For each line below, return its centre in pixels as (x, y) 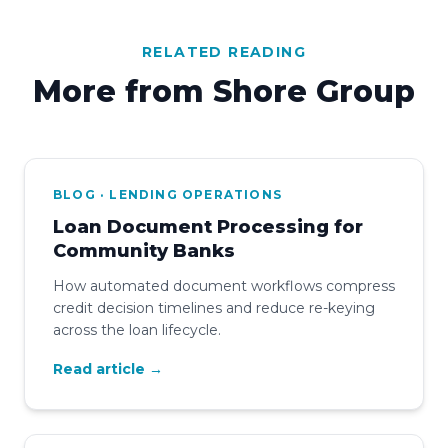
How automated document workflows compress (224, 285)
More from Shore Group (224, 91)
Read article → (108, 368)
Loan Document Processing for (208, 226)
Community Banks (144, 250)
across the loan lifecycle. (137, 329)
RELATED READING (224, 51)
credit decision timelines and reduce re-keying (214, 307)
